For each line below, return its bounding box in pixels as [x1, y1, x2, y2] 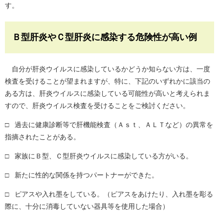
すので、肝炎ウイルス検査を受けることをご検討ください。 [5, 102, 190, 110]
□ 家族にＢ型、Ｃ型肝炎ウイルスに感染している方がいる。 [5, 152, 193, 160]
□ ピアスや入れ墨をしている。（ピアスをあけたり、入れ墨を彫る [5, 190, 213, 198]
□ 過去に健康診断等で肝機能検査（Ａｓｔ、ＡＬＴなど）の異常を [5, 121, 213, 129]
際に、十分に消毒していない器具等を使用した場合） [5, 202, 169, 211]
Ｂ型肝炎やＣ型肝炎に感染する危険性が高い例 [12, 32, 197, 43]
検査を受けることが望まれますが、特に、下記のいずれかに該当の [5, 77, 210, 86]
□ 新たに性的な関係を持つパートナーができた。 [5, 171, 158, 179]
